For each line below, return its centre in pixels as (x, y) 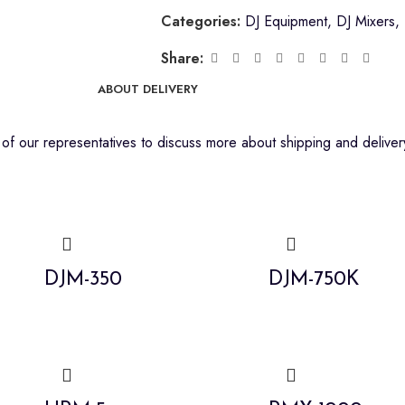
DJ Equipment (286, 21)
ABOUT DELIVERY (147, 89)
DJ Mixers (365, 21)
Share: (182, 58)
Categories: (200, 21)
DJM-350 (83, 280)
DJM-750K (315, 280)
